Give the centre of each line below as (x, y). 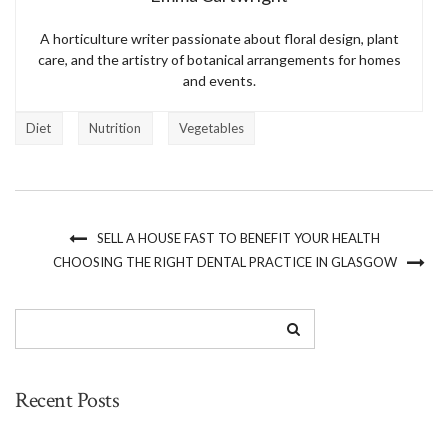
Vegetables (211, 127)
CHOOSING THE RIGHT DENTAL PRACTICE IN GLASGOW (225, 261)
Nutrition (115, 127)
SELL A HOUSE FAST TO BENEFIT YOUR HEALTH (238, 237)
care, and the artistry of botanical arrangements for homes (219, 59)
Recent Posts (67, 400)
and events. (219, 80)
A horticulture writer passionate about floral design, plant (219, 38)
